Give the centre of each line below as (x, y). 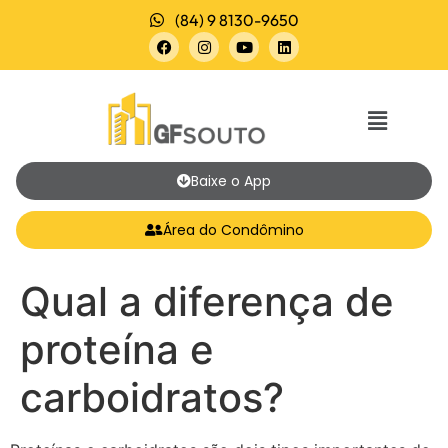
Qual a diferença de (207, 301)
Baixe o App (231, 180)
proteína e (117, 349)
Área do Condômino (233, 229)
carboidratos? (152, 397)
